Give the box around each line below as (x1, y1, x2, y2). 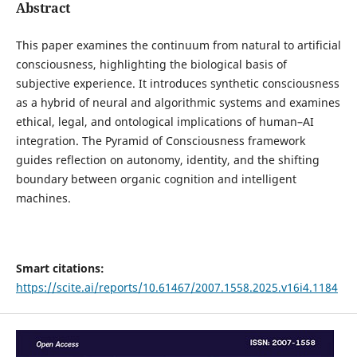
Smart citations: (15, 260, 104, 276)
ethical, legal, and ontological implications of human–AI (15, 113, 314, 129)
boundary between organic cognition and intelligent (15, 171, 296, 186)
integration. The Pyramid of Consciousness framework (15, 132, 305, 148)
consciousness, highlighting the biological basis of (15, 56, 287, 72)
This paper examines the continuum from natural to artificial (15, 37, 341, 53)
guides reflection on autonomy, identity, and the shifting (15, 151, 320, 167)
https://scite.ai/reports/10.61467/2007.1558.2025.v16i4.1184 (15, 279, 338, 295)
